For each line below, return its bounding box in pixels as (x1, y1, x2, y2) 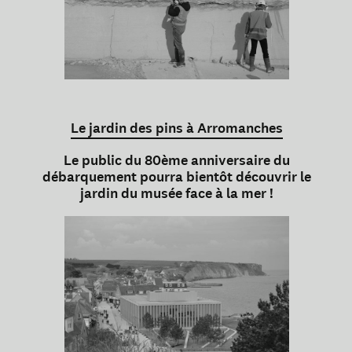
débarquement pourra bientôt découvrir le (42, 167, 311, 187)
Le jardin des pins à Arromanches (71, 119, 283, 138)
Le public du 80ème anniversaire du (64, 151, 290, 170)
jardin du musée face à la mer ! (80, 184, 273, 203)
